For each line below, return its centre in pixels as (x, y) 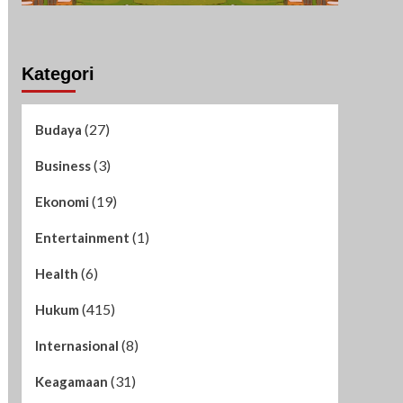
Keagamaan (71, 381)
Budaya (58, 129)
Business (63, 165)
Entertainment (82, 237)
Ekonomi (62, 201)
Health (56, 273)
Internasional (76, 345)
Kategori (58, 73)
